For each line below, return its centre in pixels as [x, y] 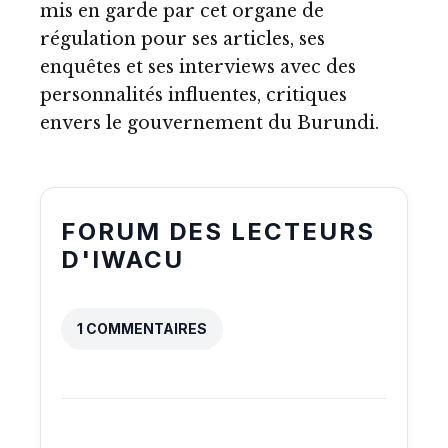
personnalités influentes [148, 95]
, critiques [302, 95]
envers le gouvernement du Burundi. [209, 123]
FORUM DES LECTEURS [218, 231]
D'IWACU [122, 259]
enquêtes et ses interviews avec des [198, 67]
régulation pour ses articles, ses [182, 39]
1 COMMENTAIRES [142, 328]
